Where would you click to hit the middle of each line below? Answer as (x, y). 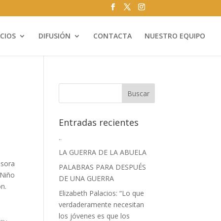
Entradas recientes (99, 122)
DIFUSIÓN (55, 36)
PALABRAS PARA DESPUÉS (103, 167)
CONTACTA (112, 36)
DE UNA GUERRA (87, 178)
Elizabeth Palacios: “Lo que (102, 193)
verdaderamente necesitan (102, 204)
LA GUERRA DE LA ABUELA (103, 152)
